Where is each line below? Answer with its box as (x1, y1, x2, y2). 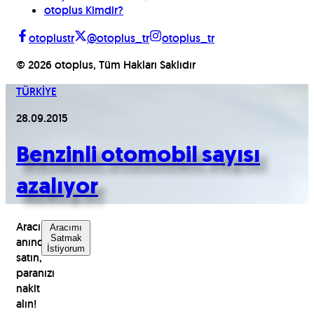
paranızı (16, 265, 55, 280)
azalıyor (16, 177, 98, 200)
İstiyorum (47, 243, 85, 254)
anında (16, 234, 50, 250)
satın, (16, 250, 42, 265)
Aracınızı (16, 219, 57, 234)
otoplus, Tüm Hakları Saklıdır (52, 57, 196, 72)
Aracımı (50, 221, 82, 233)
